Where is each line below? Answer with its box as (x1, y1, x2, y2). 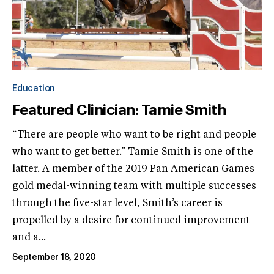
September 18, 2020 (12, 253, 97, 262)
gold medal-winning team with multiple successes (12, 182, 256, 192)
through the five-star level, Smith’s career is (12, 199, 223, 209)
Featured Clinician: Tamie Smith (12, 103, 226, 118)
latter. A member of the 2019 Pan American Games (12, 165, 254, 175)
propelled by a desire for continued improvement (12, 216, 250, 226)
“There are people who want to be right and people (12, 130, 256, 141)
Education (12, 84, 56, 94)
